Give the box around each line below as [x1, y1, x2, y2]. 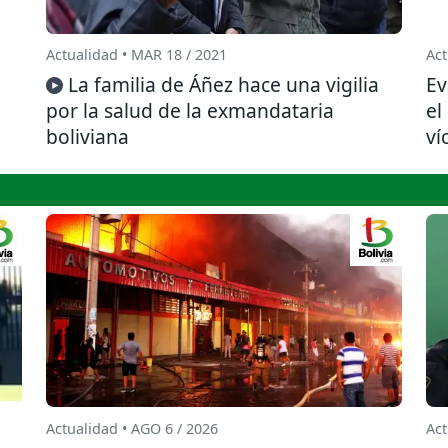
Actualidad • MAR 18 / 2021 [46, 45, 227, 65]
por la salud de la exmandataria [46, 97, 334, 125]
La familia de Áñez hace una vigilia [68, 71, 379, 99]
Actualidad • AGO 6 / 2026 [46, 419, 218, 438]
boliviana [46, 123, 129, 151]
